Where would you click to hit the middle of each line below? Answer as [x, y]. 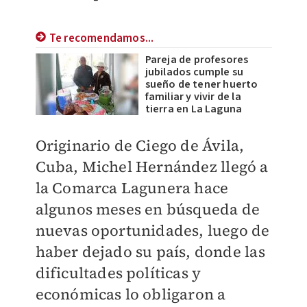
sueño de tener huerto [201, 84]
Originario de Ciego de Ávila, [140, 145]
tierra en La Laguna [194, 109]
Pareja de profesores [197, 60]
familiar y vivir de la [193, 97]
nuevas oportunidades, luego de [152, 230]
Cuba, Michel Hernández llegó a [152, 167]
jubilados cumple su [194, 72]
